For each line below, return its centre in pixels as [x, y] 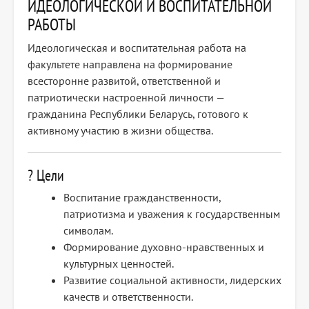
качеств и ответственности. [128, 297]
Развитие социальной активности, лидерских [172, 280]
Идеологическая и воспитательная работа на [137, 48]
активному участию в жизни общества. [120, 131]
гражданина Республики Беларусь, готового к [138, 114]
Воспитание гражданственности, [142, 198]
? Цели [46, 176]
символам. [88, 231]
